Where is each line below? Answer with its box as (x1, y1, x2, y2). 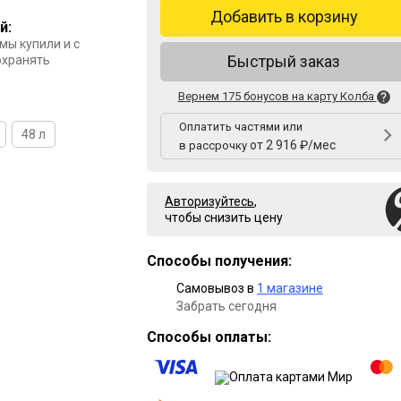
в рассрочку (179, 139, 250, 153)
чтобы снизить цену (165, 210, 283, 226)
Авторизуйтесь (165, 194, 254, 209)
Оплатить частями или (179, 120, 303, 134)
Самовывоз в (176, 281, 257, 296)
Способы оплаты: (147, 328, 271, 346)
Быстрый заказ (227, 52, 340, 71)
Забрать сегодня (176, 299, 277, 314)
